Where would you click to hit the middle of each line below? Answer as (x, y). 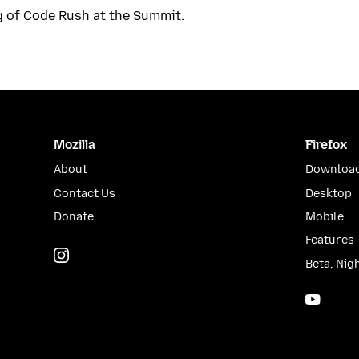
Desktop (328, 193)
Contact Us (85, 193)
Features (329, 240)
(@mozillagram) (175, 254)
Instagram (101, 254)
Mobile (324, 217)
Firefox (326, 144)
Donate (74, 217)
